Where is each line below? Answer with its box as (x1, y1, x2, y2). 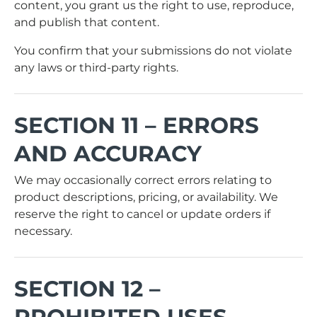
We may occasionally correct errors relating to (14, 173, 272, 187)
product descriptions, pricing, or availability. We (14, 190, 278, 204)
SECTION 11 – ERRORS (14, 111, 259, 139)
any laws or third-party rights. (14, 60, 178, 74)
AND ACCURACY (14, 139, 202, 167)
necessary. (14, 224, 72, 238)
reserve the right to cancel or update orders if (14, 207, 270, 221)
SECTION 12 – (14, 275, 161, 302)
